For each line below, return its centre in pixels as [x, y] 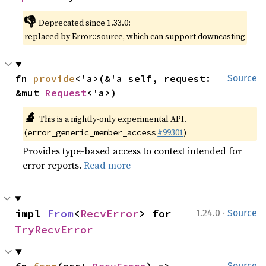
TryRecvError [54, 229]
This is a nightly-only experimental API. [113, 119]
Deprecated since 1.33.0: [84, 23]
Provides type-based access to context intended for [132, 151]
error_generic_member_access [92, 132]
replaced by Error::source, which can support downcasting [135, 36]
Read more [107, 165]
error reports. [53, 165]
